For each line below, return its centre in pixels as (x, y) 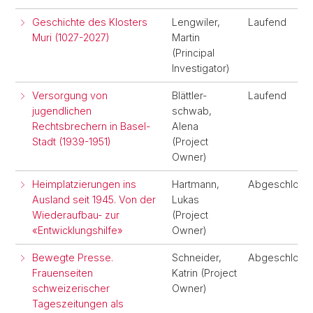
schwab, (192, 111)
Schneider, (197, 257)
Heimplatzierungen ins (84, 184)
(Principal (193, 53)
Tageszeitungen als (78, 304)
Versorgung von (70, 95)
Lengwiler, (196, 22)
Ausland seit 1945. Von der (94, 199)
